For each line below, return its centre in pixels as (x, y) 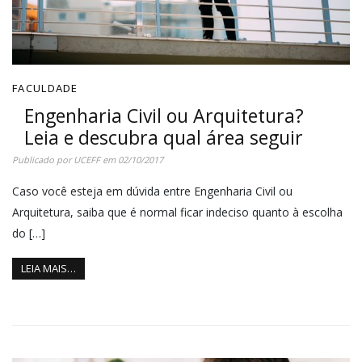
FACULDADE (45, 88)
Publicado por (43, 160)
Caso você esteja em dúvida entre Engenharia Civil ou (152, 192)
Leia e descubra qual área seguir (164, 138)
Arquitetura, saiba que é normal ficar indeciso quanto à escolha (177, 213)
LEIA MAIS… (48, 268)
